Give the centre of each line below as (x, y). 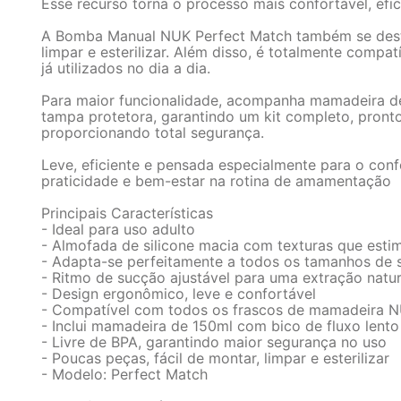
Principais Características (127, 213)
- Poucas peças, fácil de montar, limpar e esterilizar (215, 358)
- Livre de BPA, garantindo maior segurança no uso (214, 342)
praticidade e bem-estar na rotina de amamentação (216, 181)
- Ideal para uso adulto (118, 229)
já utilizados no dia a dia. (126, 68)
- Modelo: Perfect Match (127, 374)
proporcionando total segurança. (153, 132)
